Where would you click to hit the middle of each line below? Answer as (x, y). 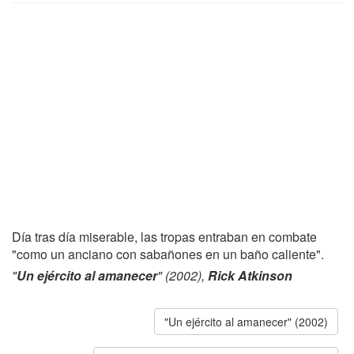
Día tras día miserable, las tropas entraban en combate (164, 237)
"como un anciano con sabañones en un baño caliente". (168, 254)
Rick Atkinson (250, 275)
